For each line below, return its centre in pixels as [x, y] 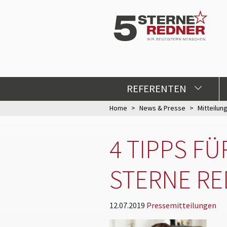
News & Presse [162, 108]
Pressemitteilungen [181, 205]
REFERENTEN [157, 88]
